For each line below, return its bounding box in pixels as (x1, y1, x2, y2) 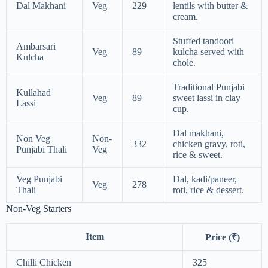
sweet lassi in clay (173, 93, 240, 103)
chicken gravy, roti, (173, 139, 245, 150)
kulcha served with (173, 47, 244, 57)
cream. (173, 11, 198, 22)
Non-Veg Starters (6, 203, 71, 214)
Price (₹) (205, 232, 240, 242)
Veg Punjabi (16, 174, 62, 185)
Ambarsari (16, 41, 56, 52)
